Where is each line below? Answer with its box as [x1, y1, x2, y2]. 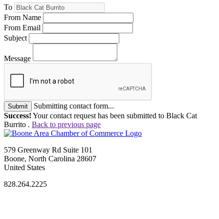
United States [4, 163, 45, 172]
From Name [4, 13, 41, 22]
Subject [4, 33, 27, 42]
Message [4, 54, 31, 63]
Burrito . [4, 120, 32, 129]
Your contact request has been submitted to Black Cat [31, 111, 197, 120]
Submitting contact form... [34, 101, 114, 110]
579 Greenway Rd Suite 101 [4, 145, 92, 154]
